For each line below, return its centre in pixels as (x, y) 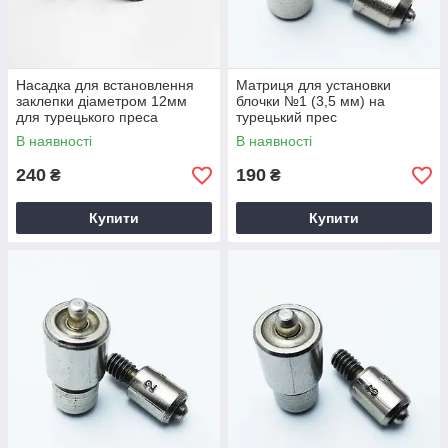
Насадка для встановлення (105, 85)
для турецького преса (87, 117)
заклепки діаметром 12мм (101, 101)
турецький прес (286, 117)
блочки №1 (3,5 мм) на (310, 101)
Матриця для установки (313, 85)
